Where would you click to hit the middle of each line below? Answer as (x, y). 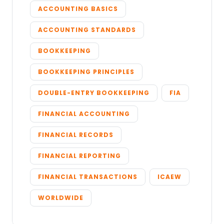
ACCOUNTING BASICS (78, 9)
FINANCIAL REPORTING (79, 156)
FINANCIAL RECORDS (76, 135)
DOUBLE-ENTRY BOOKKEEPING (94, 93)
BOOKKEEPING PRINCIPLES (86, 72)
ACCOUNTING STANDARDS (87, 30)
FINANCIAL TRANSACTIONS (88, 177)
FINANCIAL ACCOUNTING (84, 114)
